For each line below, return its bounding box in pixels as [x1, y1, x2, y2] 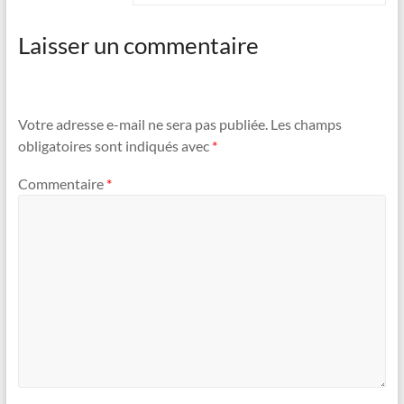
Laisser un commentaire [17, 30, 259, 60]
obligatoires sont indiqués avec [17, 137, 212, 155]
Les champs [270, 115, 342, 133]
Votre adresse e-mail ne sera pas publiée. [17, 115, 268, 133]
